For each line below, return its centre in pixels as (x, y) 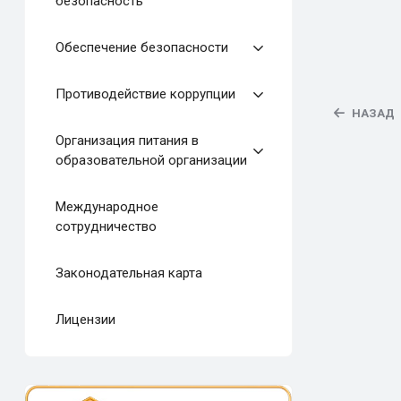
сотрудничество (106, 227)
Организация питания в (127, 141)
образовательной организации (151, 161)
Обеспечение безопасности (141, 48)
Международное (107, 207)
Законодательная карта (128, 273)
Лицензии (85, 320)
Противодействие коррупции (145, 94)
